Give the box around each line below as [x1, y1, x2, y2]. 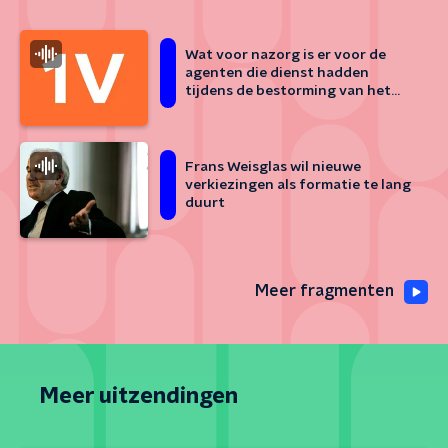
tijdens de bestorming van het [185, 84, 391, 98]
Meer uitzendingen [40, 385, 238, 407]
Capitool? [185, 102, 251, 116]
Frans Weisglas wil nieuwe [185, 160, 361, 174]
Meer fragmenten [255, 283, 394, 299]
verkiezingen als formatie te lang [185, 178, 411, 192]
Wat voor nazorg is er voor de [185, 48, 386, 62]
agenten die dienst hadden [185, 66, 369, 80]
